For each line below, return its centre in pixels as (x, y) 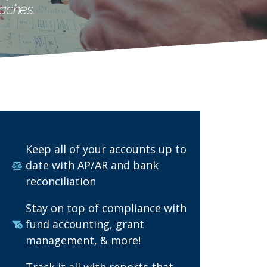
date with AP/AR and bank (92, 165)
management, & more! (83, 240)
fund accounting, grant (85, 224)
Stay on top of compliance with (106, 208)
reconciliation (60, 181)
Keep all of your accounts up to (106, 149)
